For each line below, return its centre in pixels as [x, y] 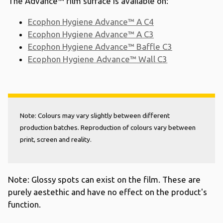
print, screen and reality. [56, 139]
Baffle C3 [153, 47]
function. [25, 204]
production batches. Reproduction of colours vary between [108, 127]
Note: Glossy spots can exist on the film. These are [104, 179]
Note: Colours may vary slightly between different [95, 115]
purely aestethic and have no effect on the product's [108, 192]
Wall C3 [152, 59]
